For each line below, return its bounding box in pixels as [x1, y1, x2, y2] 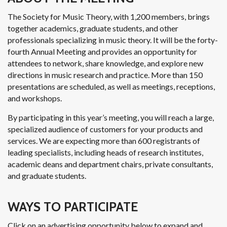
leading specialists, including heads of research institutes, [8, 147, 203, 158]
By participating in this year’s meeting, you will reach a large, [8, 112, 214, 123]
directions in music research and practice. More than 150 [8, 70, 203, 80]
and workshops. [8, 93, 62, 103]
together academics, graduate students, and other [8, 23, 178, 33]
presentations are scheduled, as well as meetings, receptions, [8, 82, 215, 92]
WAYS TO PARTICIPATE [8, 199, 138, 215]
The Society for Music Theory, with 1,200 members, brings [8, 12, 210, 22]
